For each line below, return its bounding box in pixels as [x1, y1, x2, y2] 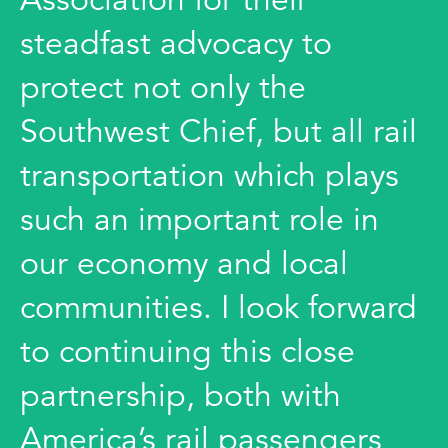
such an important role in [20, 200, 379, 239]
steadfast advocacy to [20, 24, 332, 63]
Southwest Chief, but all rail [20, 112, 417, 151]
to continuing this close [20, 332, 355, 371]
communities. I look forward [20, 288, 417, 327]
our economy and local [20, 244, 348, 283]
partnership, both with [20, 376, 341, 415]
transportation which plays [20, 156, 399, 195]
